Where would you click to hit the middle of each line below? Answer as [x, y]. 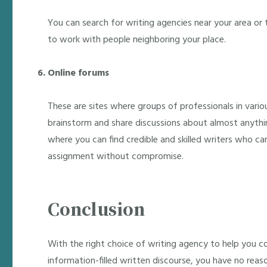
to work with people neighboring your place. [137, 40]
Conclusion [97, 209]
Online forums [79, 73]
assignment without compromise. [116, 157]
